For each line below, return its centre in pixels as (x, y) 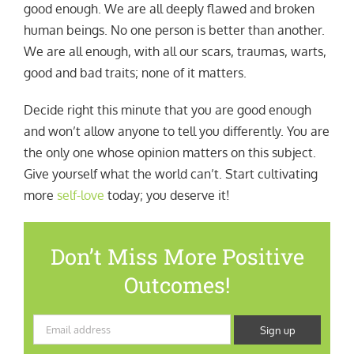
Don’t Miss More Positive (177, 256)
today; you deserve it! (167, 196)
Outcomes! (177, 285)
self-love (80, 196)
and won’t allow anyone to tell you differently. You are (176, 132)
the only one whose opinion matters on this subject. (169, 153)
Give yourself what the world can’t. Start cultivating (170, 174)
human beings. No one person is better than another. (174, 30)
